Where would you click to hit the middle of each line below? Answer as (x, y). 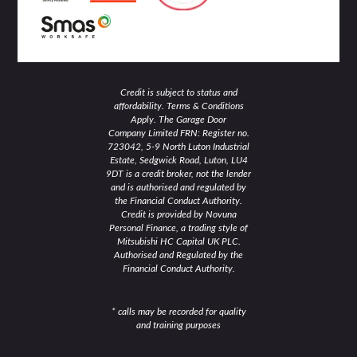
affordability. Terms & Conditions (178, 106)
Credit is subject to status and (178, 92)
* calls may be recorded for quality (178, 311)
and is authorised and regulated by (178, 187)
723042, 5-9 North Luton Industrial (178, 146)
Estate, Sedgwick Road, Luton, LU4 (178, 160)
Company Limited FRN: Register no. (178, 133)
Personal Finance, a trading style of (178, 228)
